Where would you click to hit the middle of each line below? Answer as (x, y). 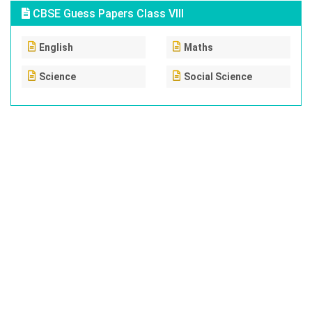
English (56, 47)
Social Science (218, 77)
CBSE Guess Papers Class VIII (107, 14)
